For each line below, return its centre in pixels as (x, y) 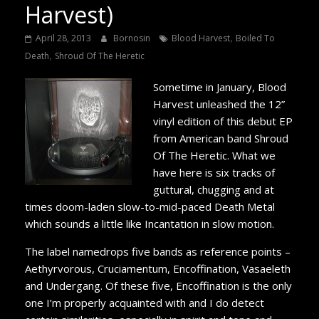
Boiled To (255, 38)
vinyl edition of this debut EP (223, 121)
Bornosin (132, 38)
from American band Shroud (220, 138)
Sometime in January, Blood (219, 87)
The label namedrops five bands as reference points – (157, 251)
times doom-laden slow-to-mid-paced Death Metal (150, 206)
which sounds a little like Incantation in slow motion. (149, 223)
